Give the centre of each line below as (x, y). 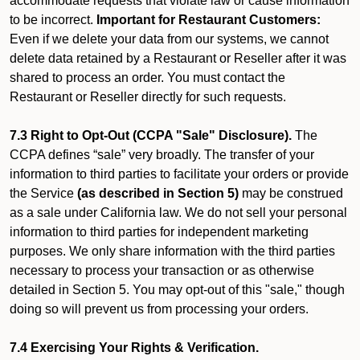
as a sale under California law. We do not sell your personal (178, 213)
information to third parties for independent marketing (159, 232)
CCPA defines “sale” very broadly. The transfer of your (162, 155)
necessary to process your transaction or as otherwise (162, 270)
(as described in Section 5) (158, 193)
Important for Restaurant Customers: (209, 20)
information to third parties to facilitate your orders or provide (179, 174)
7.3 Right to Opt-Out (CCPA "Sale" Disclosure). (151, 135)
